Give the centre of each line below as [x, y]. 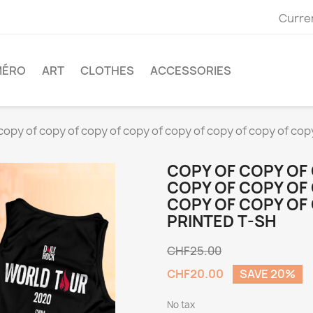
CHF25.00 [194, 251]
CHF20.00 [196, 274]
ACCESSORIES [191, 71]
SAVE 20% [268, 274]
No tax [181, 305]
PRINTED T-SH [222, 222]
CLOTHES [107, 71]
